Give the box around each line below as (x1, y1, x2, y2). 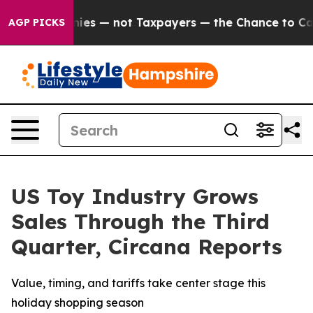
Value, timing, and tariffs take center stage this (11, 276, 265, 290)
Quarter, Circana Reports (11, 233, 282, 260)
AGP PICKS (8, 16, 65, 29)
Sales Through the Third (11, 208, 270, 235)
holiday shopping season (11, 296, 144, 310)
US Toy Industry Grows (11, 183, 259, 210)
